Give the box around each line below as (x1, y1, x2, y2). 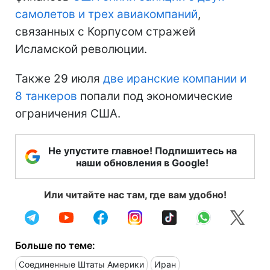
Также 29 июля (15, 71, 103, 86)
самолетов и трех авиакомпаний (15, 7, 198, 21)
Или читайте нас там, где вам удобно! (43, 188, 227, 201)
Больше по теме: (15, 239, 95, 251)
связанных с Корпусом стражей (15, 24, 195, 39)
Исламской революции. (15, 42, 147, 56)
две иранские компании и (103, 71, 246, 86)
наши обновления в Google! (76, 156, 209, 169)
